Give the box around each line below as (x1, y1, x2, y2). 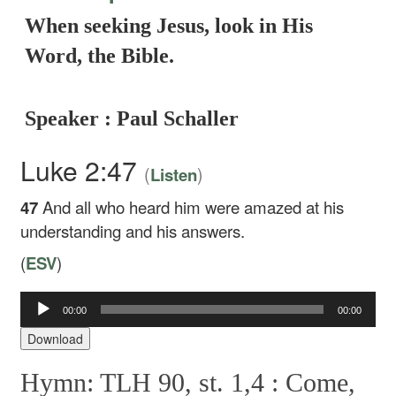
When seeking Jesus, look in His (25, 14, 314, 37)
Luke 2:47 (20, 151, 145, 189)
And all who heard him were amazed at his (42, 195, 345, 218)
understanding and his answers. (20, 219, 246, 242)
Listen (150, 163, 198, 187)
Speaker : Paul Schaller (25, 107, 240, 130)
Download (27, 329, 84, 347)
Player (19, 308, 56, 326)
